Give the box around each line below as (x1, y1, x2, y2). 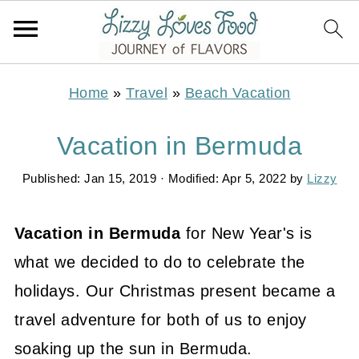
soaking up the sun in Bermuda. (14, 340, 252, 357)
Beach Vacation (184, 85, 291, 101)
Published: (22, 171, 84, 185)
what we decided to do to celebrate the (14, 253, 305, 271)
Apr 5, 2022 (221, 171, 286, 185)
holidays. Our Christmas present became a (14, 282, 336, 300)
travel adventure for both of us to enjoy (14, 311, 307, 329)
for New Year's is (180, 224, 313, 242)
